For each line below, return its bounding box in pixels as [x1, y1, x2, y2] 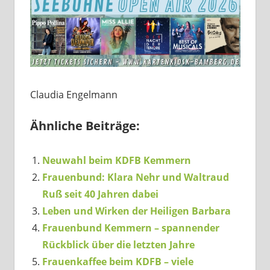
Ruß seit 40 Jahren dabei [42, 187, 159, 201]
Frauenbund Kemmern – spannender [42, 221, 219, 235]
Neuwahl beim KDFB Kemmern [42, 154, 191, 168]
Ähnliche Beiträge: [30, 118, 140, 134]
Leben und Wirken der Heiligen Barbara [42, 204, 231, 218]
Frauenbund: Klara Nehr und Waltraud [42, 171, 229, 184]
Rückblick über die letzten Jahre [42, 238, 195, 252]
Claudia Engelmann [30, 88, 118, 102]
